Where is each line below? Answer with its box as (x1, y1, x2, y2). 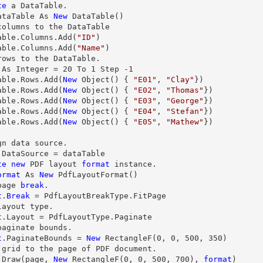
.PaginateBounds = (2, 234, 86, 242)
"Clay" (166, 75, 194, 84)
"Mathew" (166, 117, 204, 126)
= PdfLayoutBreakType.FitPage (30, 191, 166, 200)
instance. (110, 160, 157, 168)
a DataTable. (6, 1, 68, 10)
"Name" (77, 43, 105, 52)
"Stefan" (166, 107, 204, 116)
